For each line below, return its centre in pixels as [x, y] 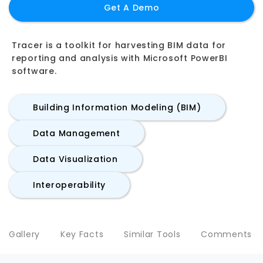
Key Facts [82, 234]
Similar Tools [152, 234]
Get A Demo [131, 8]
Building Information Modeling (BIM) [117, 107]
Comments [226, 234]
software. [34, 71]
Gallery [24, 234]
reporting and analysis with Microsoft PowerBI [120, 58]
